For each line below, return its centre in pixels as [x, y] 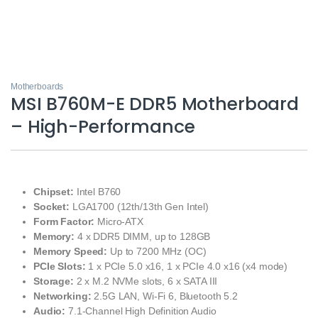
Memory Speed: [71, 251]
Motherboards [37, 86]
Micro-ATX [119, 221]
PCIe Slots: [60, 266]
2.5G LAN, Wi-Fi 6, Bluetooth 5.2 [164, 296]
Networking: [62, 296]
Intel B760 [97, 191]
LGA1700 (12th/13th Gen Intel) [139, 206]
